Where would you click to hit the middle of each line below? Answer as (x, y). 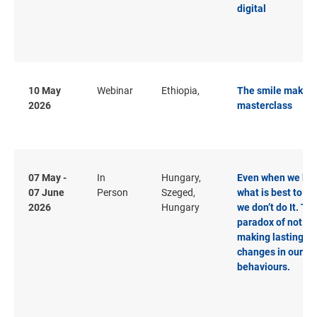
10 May (45, 90)
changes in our (270, 252)
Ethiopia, (180, 90)
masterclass (265, 105)
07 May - (47, 177)
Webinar (115, 90)
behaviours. (264, 266)
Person (113, 192)
